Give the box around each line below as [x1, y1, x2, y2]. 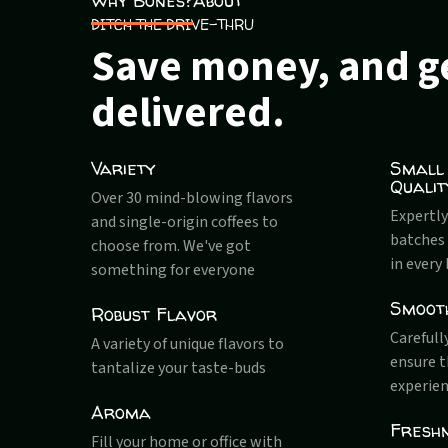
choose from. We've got [91, 234, 252, 257]
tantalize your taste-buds [91, 356, 267, 379]
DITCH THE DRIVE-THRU [91, 14, 255, 34]
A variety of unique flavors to [91, 332, 285, 355]
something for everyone [91, 258, 256, 281]
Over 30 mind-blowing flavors [91, 186, 294, 209]
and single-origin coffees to [91, 210, 279, 233]
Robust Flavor [91, 301, 218, 327]
